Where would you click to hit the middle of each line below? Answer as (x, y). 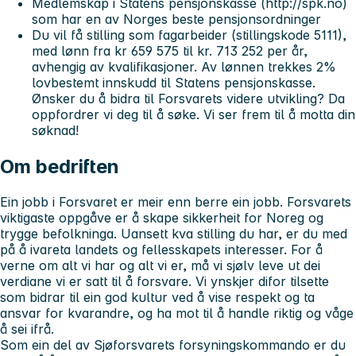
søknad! (55, 131)
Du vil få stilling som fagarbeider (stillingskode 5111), (189, 35)
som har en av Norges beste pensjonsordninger (176, 19)
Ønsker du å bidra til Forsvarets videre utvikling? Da (188, 99)
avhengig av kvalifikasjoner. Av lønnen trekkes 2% (184, 67)
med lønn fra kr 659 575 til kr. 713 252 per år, (170, 51)
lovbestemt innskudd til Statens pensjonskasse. (174, 83)
